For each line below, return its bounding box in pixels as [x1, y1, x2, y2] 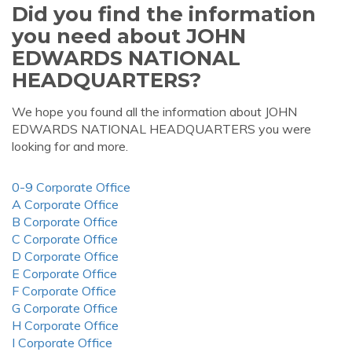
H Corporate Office [12, 317, 119, 333]
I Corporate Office [12, 335, 112, 350]
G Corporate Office [12, 300, 118, 316]
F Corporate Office [12, 283, 116, 299]
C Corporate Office [12, 231, 118, 247]
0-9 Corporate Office [12, 179, 130, 195]
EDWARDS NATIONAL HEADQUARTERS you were [12, 121, 311, 137]
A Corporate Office [12, 196, 119, 212]
